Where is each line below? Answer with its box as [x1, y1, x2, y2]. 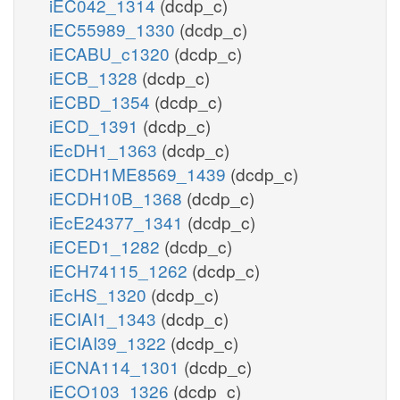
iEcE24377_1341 [49, 209, 187, 234]
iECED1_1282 [49, 233, 164, 258]
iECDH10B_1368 [49, 185, 187, 210]
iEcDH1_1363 [49, 137, 162, 162]
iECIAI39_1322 [49, 329, 171, 354]
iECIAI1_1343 [49, 305, 161, 330]
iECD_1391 [49, 112, 143, 137]
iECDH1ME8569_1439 [49, 161, 230, 186]
